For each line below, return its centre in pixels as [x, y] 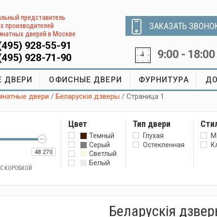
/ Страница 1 [143, 96]
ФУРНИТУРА [163, 80]
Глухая [154, 135]
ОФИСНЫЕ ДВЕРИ [85, 80]
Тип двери [152, 124]
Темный [102, 135]
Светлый [103, 154]
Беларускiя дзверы [88, 96]
